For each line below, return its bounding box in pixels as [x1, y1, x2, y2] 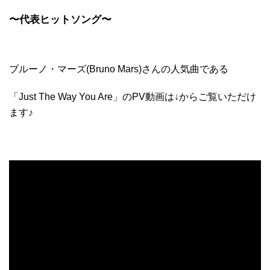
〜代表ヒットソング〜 [9, 13, 111, 25]
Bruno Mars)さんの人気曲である [89, 63, 228, 74]
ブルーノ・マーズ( [9, 63, 89, 74]
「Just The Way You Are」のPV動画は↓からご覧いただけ [9, 91, 256, 102]
